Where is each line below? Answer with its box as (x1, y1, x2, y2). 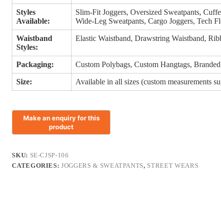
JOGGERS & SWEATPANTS (61, 162, 144, 170)
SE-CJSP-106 (30, 151, 69, 159)
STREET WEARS (147, 162, 199, 170)
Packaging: (16, 60, 54, 69)
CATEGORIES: (12, 162, 62, 170)
